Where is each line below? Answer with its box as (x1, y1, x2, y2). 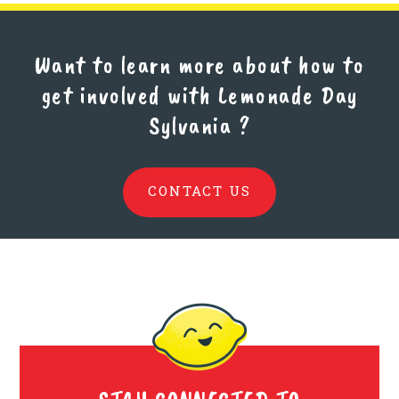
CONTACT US (148, 181, 251, 199)
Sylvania (149, 109, 232, 141)
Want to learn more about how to (34, 48, 365, 80)
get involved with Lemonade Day (40, 78, 359, 110)
